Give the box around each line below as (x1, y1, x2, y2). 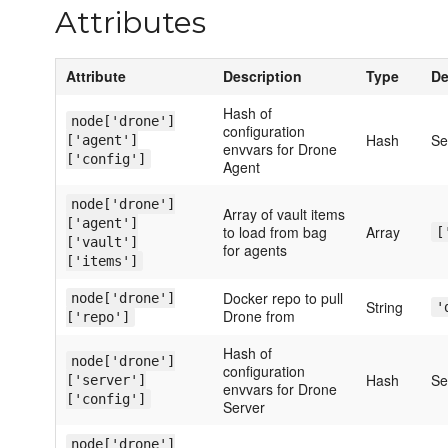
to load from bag (223, 222, 327, 243)
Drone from (223, 306, 295, 327)
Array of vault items (223, 204, 345, 225)
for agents (223, 240, 287, 261)
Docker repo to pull (223, 288, 343, 309)
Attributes (55, 4, 206, 42)
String (366, 297, 403, 318)
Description (223, 66, 302, 87)
